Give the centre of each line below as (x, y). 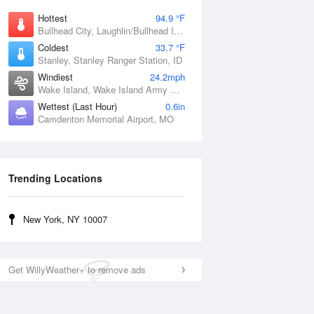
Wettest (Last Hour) (77, 106)
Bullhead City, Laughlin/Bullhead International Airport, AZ (178, 30)
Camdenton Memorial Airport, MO (106, 119)
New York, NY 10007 (65, 219)
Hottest (53, 18)
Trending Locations (55, 178)
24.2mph (168, 77)
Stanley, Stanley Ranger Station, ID (110, 60)
